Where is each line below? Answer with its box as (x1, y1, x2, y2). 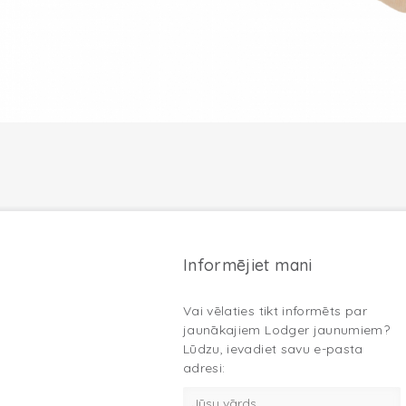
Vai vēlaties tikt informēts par (183, 303, 367, 319)
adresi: (183, 360, 226, 376)
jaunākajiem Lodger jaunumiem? (183, 322, 391, 338)
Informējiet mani (183, 255, 313, 275)
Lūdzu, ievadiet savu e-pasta (183, 341, 363, 357)
